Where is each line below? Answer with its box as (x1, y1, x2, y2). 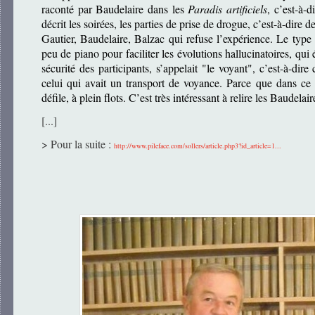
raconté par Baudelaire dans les (41, 1, 188, 17)
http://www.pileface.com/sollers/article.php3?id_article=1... (114, 141, 281, 151)
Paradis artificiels (188, 1, 268, 17)
